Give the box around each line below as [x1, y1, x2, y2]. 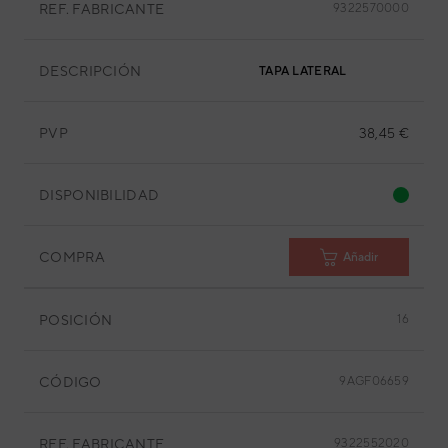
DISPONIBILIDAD [39, 186, 160, 203]
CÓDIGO [39, 373, 102, 390]
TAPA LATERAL [259, 64, 347, 78]
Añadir [343, 249, 378, 264]
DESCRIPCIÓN [39, 62, 142, 79]
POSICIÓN [39, 311, 113, 328]
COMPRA [39, 248, 105, 265]
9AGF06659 [339, 374, 409, 388]
